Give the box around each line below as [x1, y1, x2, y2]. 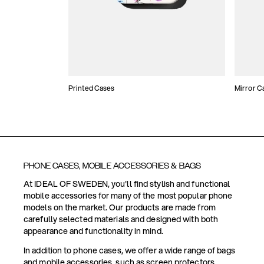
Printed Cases [68, 83, 115, 94]
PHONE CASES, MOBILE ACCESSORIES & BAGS [24, 161, 202, 171]
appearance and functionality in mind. [24, 225, 163, 237]
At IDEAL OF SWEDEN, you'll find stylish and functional [24, 178, 230, 190]
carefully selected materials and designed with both [24, 213, 219, 226]
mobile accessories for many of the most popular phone [24, 190, 233, 202]
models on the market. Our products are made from [24, 202, 216, 214]
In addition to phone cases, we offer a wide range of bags [24, 245, 235, 257]
